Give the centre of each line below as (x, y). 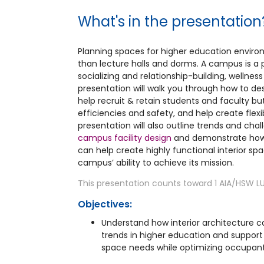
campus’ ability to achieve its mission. (156, 162)
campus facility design (125, 138)
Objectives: (105, 204)
